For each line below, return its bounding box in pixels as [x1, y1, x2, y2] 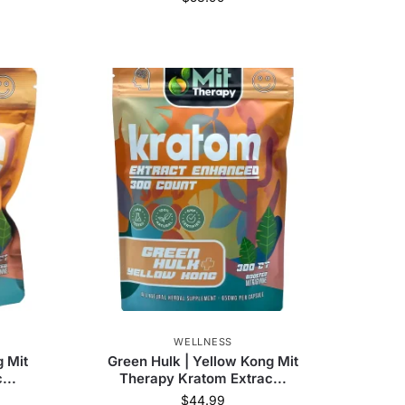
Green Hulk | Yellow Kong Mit [108, 353, 299, 371]
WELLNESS [174, 335, 232, 349]
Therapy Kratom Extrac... [119, 370, 287, 388]
